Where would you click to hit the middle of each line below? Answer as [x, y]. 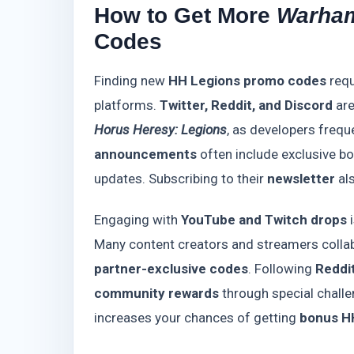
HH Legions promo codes [247, 81]
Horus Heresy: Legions [160, 130]
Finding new [131, 81]
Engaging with [137, 220]
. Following [282, 269]
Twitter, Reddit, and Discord [246, 105]
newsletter [301, 179]
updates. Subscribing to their [181, 179]
